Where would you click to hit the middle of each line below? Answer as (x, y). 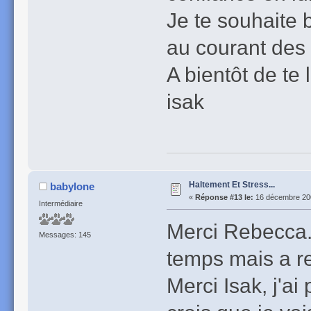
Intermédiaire (60, 204)
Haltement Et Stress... (232, 185)
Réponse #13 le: (224, 197)
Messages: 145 (65, 235)
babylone (73, 187)
